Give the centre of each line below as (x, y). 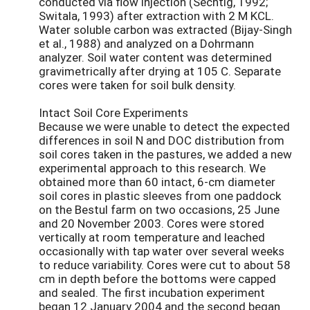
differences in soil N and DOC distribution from (162, 140)
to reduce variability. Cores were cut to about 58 (165, 265)
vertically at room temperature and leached (152, 237)
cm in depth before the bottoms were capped (157, 279)
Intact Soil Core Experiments (113, 113)
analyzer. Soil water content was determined (155, 57)
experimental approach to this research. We (152, 168)
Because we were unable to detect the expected (164, 127)
